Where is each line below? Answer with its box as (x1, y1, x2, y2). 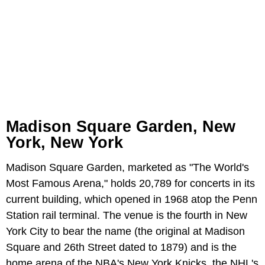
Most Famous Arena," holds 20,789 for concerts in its (6, 177, 255, 189)
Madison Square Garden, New (6, 117, 235, 135)
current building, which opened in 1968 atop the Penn (6, 193, 257, 205)
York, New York (6, 133, 123, 151)
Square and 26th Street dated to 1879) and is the (6, 241, 237, 253)
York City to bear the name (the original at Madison (6, 225, 245, 237)
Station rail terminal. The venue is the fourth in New (6, 209, 247, 221)
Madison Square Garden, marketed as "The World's (6, 161, 249, 173)
